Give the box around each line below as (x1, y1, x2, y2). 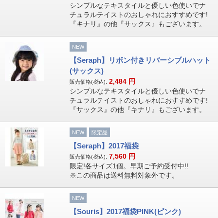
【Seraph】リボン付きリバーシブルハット (69, 56, 211, 64)
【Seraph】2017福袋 (69, 142, 139, 150)
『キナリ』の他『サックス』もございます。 (69, 20, 206, 28)
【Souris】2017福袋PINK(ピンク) (69, 207, 181, 216)
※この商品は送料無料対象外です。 (69, 171, 179, 179)
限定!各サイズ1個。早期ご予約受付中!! (69, 162, 188, 170)
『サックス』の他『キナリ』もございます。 (69, 106, 206, 113)
